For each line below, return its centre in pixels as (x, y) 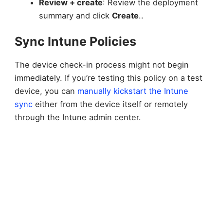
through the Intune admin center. (78, 118)
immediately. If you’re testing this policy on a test (109, 78)
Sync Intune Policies (75, 42)
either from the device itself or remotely (110, 104)
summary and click (75, 15)
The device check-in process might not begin (102, 65)
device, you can (46, 91)
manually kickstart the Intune (133, 91)
